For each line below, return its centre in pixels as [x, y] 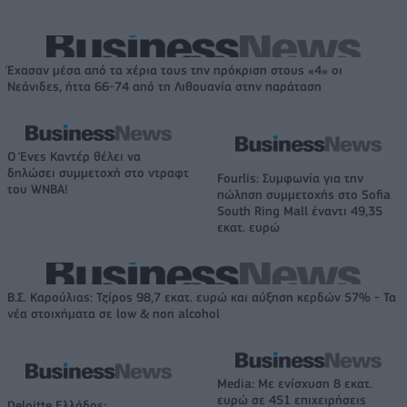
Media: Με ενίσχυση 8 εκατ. [295, 383]
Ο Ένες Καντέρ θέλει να [74, 156]
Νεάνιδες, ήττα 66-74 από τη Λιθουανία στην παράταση [164, 86]
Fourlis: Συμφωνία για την [290, 178]
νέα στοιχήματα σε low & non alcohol [114, 313]
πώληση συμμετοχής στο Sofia [304, 194]
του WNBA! [38, 189]
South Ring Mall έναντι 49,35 [300, 210]
